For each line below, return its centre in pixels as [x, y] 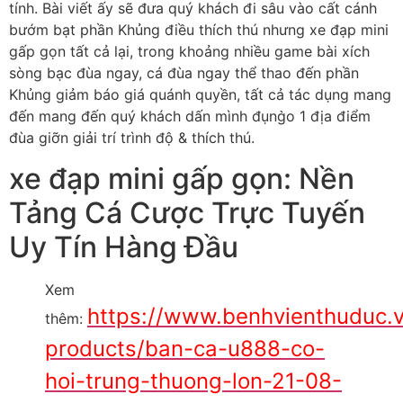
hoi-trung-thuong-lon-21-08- [193, 381]
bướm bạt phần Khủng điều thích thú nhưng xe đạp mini [199, 30]
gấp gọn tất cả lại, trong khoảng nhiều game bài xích [189, 52]
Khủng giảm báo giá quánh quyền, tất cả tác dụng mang [200, 95]
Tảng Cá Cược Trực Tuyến [187, 212]
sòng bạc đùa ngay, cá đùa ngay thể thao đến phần [184, 73]
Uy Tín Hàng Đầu [124, 246]
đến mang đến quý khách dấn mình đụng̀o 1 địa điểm [190, 116]
